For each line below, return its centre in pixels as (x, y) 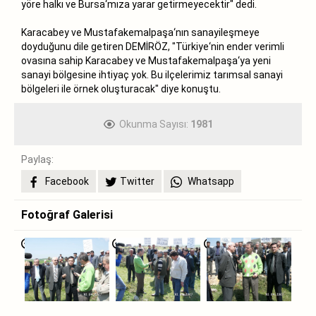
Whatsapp (210, 181)
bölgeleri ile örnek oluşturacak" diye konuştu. (121, 89)
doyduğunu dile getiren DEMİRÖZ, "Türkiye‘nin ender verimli (153, 46)
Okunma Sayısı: (154, 124)
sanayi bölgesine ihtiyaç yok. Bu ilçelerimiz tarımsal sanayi (152, 74)
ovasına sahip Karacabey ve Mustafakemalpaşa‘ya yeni (146, 60)
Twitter (137, 181)
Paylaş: (37, 159)
